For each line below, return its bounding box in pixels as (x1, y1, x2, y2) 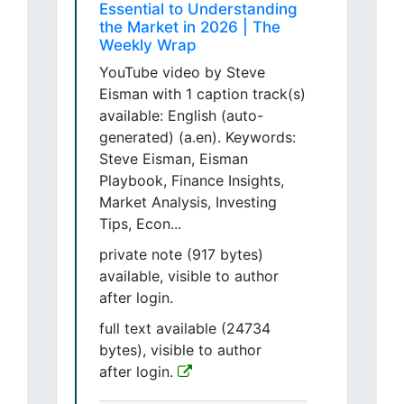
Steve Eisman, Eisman (99, 150, 248, 169)
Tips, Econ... (99, 215, 181, 234)
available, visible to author (99, 267, 279, 286)
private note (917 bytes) (99, 245, 263, 264)
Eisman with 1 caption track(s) (99, 85, 306, 104)
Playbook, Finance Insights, (99, 171, 284, 190)
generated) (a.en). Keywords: (99, 128, 296, 147)
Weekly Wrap (99, 36, 197, 55)
